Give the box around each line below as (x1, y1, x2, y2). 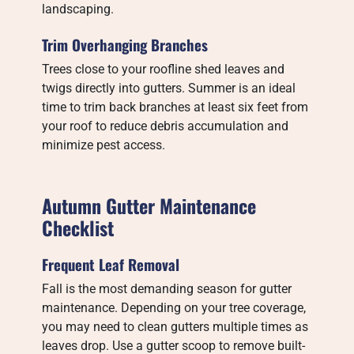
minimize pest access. (42, 137, 166, 153)
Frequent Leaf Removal (42, 254, 180, 275)
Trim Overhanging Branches (42, 34, 209, 55)
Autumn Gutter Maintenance (42, 191, 257, 220)
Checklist (42, 213, 115, 242)
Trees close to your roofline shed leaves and (42, 62, 285, 77)
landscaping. (42, 2, 115, 17)
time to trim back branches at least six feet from (42, 100, 309, 115)
